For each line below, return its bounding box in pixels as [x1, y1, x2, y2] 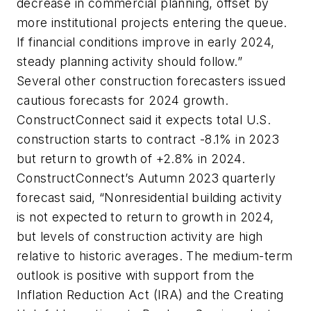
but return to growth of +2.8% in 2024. [17, 151, 246, 166]
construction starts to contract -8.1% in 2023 [17, 131, 279, 146]
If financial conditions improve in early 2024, [17, 34, 275, 49]
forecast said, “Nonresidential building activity [17, 190, 283, 205]
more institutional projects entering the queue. [17, 15, 287, 30]
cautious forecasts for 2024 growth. [17, 92, 228, 108]
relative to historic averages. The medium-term [17, 248, 293, 263]
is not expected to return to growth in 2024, [17, 209, 274, 224]
